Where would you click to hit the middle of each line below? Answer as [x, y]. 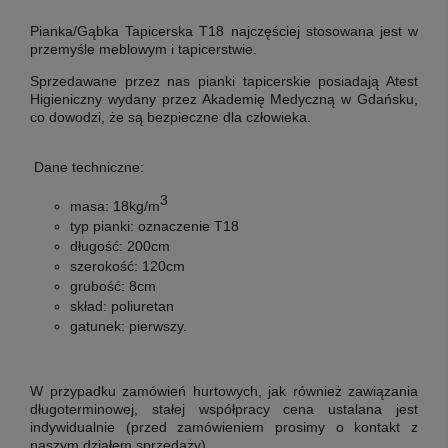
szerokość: [104, 265]
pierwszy [156, 325]
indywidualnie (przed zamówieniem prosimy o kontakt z [224, 426]
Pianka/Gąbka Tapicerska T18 [127, 31]
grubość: [97, 285]
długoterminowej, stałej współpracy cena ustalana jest [224, 408]
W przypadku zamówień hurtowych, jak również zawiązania [224, 390]
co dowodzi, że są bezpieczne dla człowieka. [170, 117]
